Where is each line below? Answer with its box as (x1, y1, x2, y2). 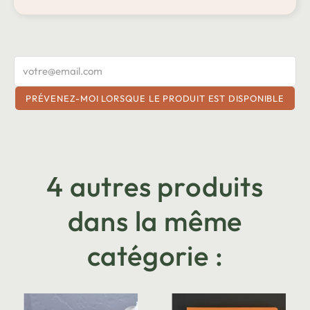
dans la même (67, 203, 243, 238)
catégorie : (86, 237, 224, 273)
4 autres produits (46, 168, 264, 203)
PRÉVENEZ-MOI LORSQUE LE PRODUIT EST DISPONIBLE (26, 92, 284, 104)
